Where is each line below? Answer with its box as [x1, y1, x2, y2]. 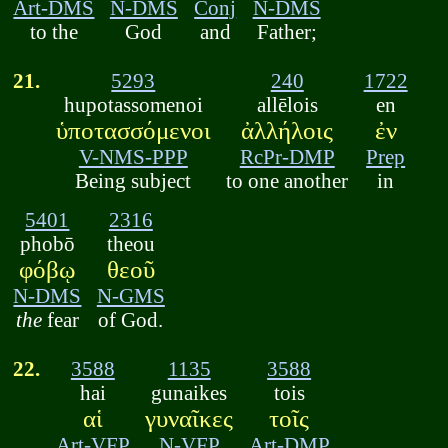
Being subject [75, 169, 192, 193]
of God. [98, 307, 164, 331]
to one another [226, 169, 349, 193]
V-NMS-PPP [78, 145, 188, 169]
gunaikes [151, 380, 228, 404]
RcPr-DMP [239, 145, 335, 169]
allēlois [256, 93, 318, 117]
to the [29, 20, 78, 44]
